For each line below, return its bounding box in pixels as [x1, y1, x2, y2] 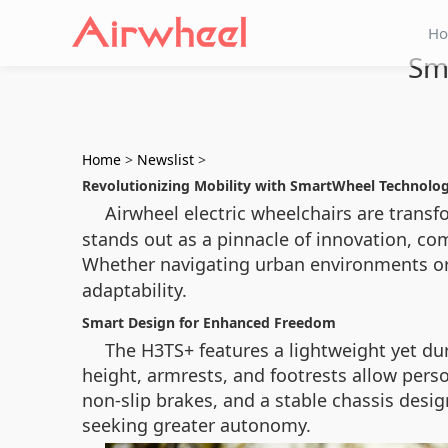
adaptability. [82, 278, 187, 302]
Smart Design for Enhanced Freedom [82, 313, 336, 332]
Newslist [137, 150, 194, 169]
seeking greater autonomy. [82, 413, 311, 437]
